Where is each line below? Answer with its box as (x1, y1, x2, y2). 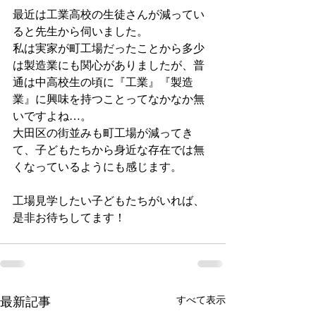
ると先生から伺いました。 (13, 25, 148, 37)
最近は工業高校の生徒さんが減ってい (13, 8, 205, 20)
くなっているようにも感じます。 (13, 161, 182, 173)
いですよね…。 (13, 110, 92, 122)
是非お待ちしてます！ (13, 212, 126, 224)
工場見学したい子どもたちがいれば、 (13, 195, 205, 207)
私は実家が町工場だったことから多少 (13, 42, 205, 54)
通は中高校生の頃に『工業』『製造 (13, 76, 193, 88)
